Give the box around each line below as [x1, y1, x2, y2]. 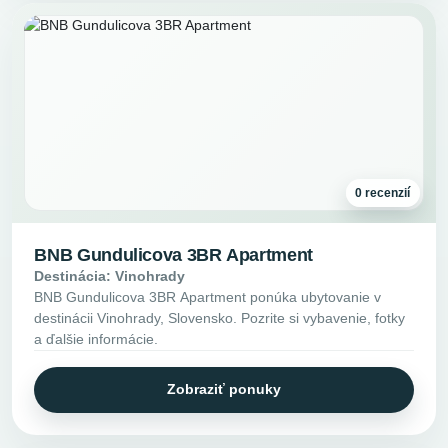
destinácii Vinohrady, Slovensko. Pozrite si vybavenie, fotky [34, 309, 406, 326]
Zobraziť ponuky [167, 381, 281, 398]
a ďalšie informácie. [34, 330, 159, 347]
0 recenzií [355, 185, 411, 200]
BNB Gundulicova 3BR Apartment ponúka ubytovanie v [34, 288, 382, 305]
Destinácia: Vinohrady [34, 267, 186, 284]
